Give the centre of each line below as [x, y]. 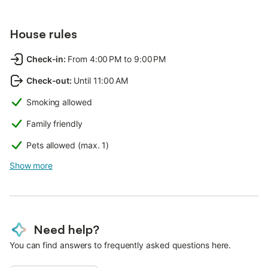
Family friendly [54, 124]
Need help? [66, 230]
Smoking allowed [59, 102]
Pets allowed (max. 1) [68, 145]
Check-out [48, 81]
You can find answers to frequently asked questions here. [121, 245]
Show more [31, 166]
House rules [43, 34]
